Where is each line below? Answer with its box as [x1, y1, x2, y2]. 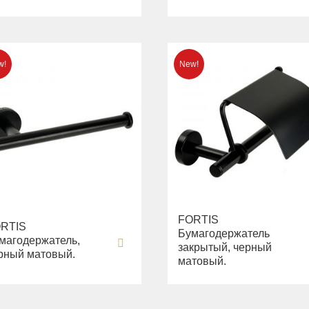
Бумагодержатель [178, 228, 270, 240]
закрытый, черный [178, 241, 272, 254]
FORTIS [178, 214, 219, 226]
